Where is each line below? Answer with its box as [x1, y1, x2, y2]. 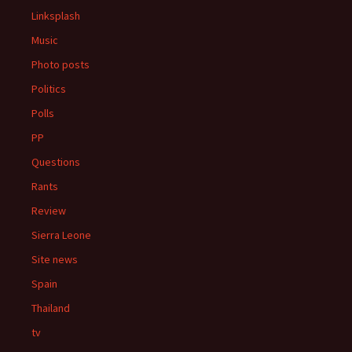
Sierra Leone [31, 227, 91, 242]
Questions [31, 154, 80, 169]
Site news [31, 251, 78, 266]
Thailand [31, 300, 70, 315]
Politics [31, 81, 66, 96]
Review [31, 203, 66, 218]
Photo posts [31, 57, 90, 71]
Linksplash [31, 8, 80, 23]
